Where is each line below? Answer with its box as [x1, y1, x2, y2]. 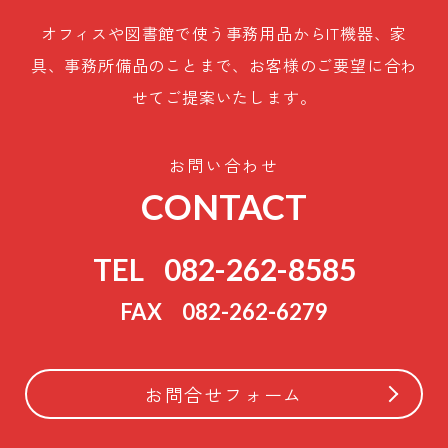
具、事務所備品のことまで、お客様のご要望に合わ [30, 52, 418, 77]
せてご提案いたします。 [131, 84, 317, 109]
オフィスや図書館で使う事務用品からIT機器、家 [40, 20, 408, 45]
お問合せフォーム [144, 380, 304, 407]
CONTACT [141, 184, 307, 227]
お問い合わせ [168, 152, 280, 177]
